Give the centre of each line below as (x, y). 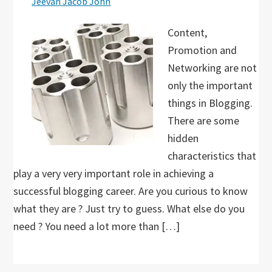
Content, (188, 32)
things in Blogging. (210, 103)
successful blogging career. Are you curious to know (131, 191)
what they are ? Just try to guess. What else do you (129, 209)
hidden (183, 138)
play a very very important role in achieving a (114, 173)
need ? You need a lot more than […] (97, 226)
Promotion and (202, 50)
